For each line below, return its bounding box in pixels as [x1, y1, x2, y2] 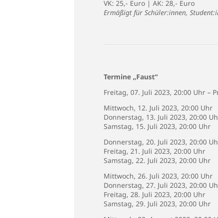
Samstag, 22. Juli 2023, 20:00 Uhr [104, 156, 211, 165]
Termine [104, 72, 131, 81]
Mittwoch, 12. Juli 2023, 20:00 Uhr [104, 103, 213, 112]
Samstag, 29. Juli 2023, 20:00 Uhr [104, 199, 211, 208]
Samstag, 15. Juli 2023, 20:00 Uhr [104, 122, 211, 131]
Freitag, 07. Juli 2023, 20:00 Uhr [104, 88, 205, 97]
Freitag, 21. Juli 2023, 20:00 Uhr [104, 146, 205, 156]
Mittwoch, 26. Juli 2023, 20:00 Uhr [104, 171, 213, 181]
